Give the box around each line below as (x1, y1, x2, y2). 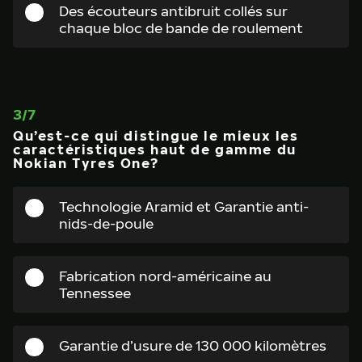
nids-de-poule (59, 215, 154, 232)
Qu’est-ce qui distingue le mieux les (13, 128, 299, 144)
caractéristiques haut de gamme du (13, 141, 297, 158)
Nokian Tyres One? (13, 155, 159, 171)
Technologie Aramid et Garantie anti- (59, 198, 309, 215)
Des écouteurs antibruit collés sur (59, 2, 288, 19)
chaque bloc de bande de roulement (59, 19, 303, 36)
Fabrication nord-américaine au (59, 267, 271, 284)
